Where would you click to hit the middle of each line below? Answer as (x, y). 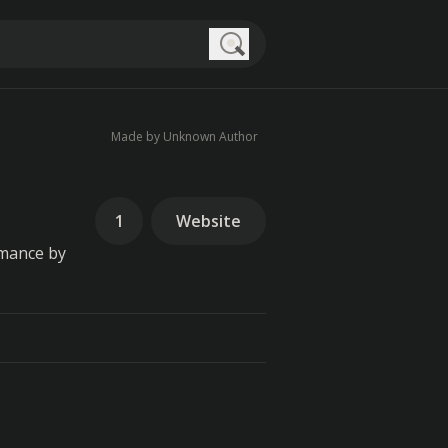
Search (257, 71)
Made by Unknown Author (184, 136)
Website (208, 221)
